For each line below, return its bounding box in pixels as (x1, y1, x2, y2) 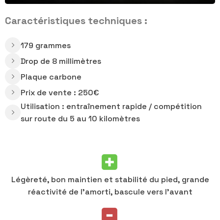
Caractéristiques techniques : (5, 14, 147, 27)
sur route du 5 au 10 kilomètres (21, 113, 140, 124)
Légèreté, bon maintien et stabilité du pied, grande (11, 174, 209, 185)
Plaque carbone (21, 71, 82, 82)
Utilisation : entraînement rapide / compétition (21, 101, 202, 112)
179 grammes (21, 40, 71, 51)
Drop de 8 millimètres (21, 55, 101, 66)
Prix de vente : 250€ (21, 87, 99, 98)
